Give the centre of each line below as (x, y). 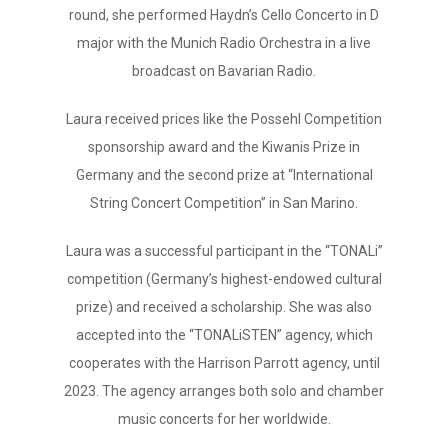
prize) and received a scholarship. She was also (224, 307)
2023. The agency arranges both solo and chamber (224, 391)
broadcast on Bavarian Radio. (224, 71)
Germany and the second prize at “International (224, 175)
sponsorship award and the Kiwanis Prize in (224, 147)
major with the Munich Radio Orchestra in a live (224, 43)
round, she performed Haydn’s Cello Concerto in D (224, 15)
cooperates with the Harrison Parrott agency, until (224, 363)
